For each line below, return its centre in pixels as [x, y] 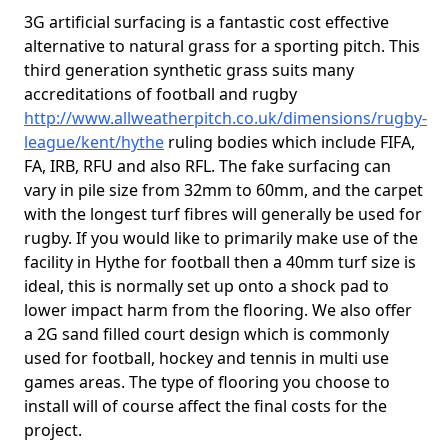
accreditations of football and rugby [160, 94]
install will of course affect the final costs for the [205, 406]
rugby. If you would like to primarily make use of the [221, 238]
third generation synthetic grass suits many [189, 70]
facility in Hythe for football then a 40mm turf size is [220, 262]
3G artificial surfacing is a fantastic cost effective [206, 22]
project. [53, 430]
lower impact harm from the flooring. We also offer [218, 310]
